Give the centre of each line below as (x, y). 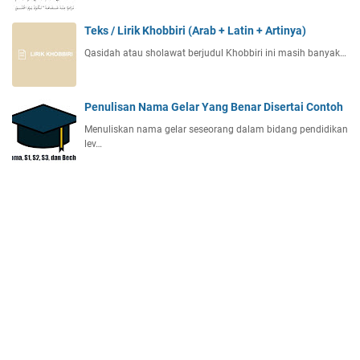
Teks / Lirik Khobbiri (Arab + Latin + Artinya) (195, 31)
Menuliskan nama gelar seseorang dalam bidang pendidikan (216, 130)
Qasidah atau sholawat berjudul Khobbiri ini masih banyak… (215, 53)
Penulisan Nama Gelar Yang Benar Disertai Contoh (214, 107)
